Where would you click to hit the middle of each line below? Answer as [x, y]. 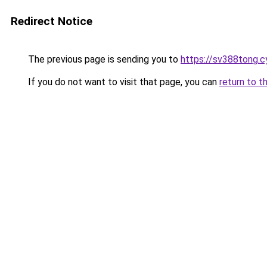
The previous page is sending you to [103, 59]
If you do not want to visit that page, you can [122, 82]
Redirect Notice [52, 21]
